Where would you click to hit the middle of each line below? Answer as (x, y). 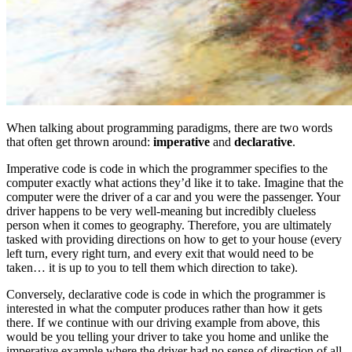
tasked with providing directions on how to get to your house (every (174, 240)
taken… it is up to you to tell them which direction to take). (152, 268)
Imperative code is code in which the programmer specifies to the (167, 169)
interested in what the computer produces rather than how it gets (164, 309)
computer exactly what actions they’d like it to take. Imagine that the (175, 183)
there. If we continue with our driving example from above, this (163, 323)
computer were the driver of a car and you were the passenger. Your (173, 197)
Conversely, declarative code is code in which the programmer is (166, 295)
